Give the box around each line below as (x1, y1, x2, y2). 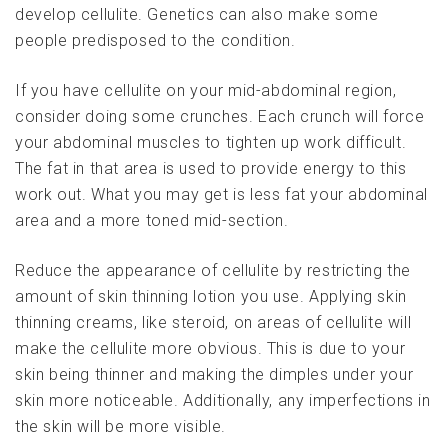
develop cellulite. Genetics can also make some (15, 5, 379, 25)
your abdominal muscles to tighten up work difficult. (15, 133, 407, 153)
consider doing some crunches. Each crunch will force (15, 107, 425, 127)
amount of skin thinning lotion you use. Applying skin (15, 287, 407, 307)
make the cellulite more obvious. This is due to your (15, 339, 406, 359)
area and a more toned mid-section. (15, 211, 289, 231)
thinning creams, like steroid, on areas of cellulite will (15, 313, 412, 333)
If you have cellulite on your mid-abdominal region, (15, 81, 397, 101)
